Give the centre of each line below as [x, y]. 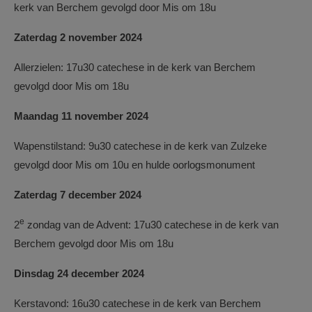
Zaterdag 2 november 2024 [78, 38]
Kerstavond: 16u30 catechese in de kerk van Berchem [138, 304]
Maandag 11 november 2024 [81, 116]
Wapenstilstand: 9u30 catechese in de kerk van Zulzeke [140, 146]
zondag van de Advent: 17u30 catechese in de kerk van [151, 225]
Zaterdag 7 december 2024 [78, 195]
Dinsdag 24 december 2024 [79, 274]
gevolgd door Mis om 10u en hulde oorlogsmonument [134, 165]
